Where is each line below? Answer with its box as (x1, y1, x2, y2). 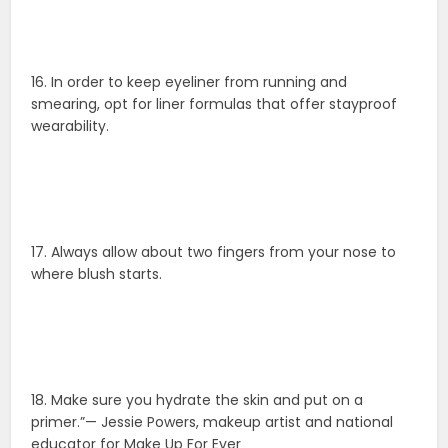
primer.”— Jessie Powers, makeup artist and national (31, 412, 394, 433)
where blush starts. (31, 264, 163, 285)
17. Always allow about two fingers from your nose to (31, 242, 397, 263)
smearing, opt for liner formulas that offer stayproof (31, 94, 398, 115)
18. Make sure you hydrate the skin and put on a (31, 390, 364, 411)
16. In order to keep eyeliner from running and (31, 72, 348, 93)
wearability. (31, 116, 110, 137)
